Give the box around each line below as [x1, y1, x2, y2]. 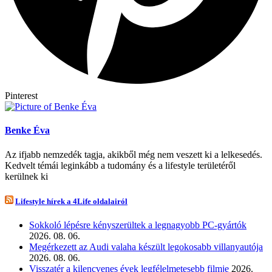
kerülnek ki [5, 171, 48, 182]
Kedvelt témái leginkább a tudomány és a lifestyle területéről [5, 160, 236, 171]
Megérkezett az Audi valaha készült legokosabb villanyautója [29, 241, 263, 252]
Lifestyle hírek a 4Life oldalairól [15, 196, 127, 206]
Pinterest [5, 90, 38, 101]
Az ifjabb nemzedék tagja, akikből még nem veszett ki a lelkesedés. [5, 149, 262, 160]
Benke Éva [5, 125, 50, 136]
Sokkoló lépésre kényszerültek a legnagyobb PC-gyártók [29, 219, 246, 230]
